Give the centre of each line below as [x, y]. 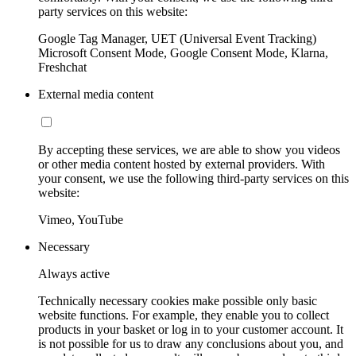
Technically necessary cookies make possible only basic [178, 300]
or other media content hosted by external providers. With [182, 164]
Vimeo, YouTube [81, 219]
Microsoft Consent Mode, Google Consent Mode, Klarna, [183, 52]
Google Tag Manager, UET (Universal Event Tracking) [177, 38]
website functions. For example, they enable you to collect [184, 315]
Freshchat [62, 67]
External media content [96, 94]
